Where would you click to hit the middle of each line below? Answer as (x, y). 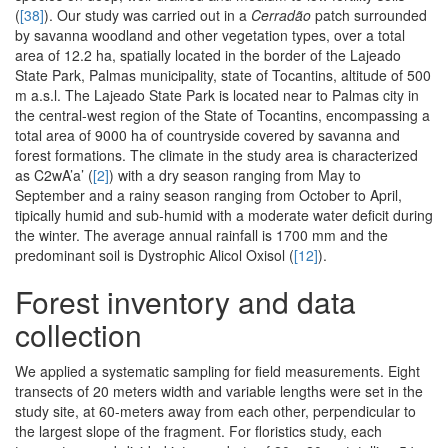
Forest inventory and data (185, 302)
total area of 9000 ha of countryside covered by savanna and (207, 135)
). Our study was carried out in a (147, 15)
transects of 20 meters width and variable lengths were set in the (219, 391)
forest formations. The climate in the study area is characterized (216, 155)
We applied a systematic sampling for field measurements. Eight (217, 371)
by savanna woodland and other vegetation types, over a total (210, 35)
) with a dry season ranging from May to (235, 175)
